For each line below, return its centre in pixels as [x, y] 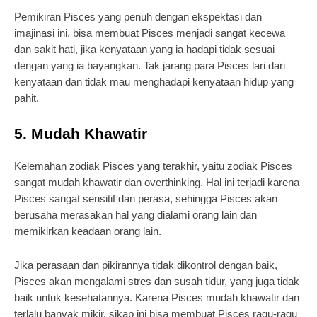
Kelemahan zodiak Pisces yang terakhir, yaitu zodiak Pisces [153, 166]
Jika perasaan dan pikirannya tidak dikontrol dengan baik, [146, 265]
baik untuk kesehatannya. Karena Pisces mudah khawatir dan [157, 298]
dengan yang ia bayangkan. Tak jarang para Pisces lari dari [150, 65]
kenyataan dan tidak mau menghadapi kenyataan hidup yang [154, 82]
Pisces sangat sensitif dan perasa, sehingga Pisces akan [146, 198]
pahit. [27, 98]
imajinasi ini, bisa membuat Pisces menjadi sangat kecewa [150, 33]
